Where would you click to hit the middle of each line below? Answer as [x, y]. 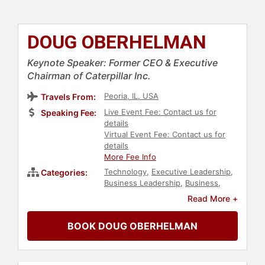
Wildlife [117, 228]
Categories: [64, 173]
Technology [125, 172]
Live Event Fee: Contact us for [160, 112]
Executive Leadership [191, 172]
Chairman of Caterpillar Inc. [89, 76]
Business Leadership [142, 183]
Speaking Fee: [69, 113]
